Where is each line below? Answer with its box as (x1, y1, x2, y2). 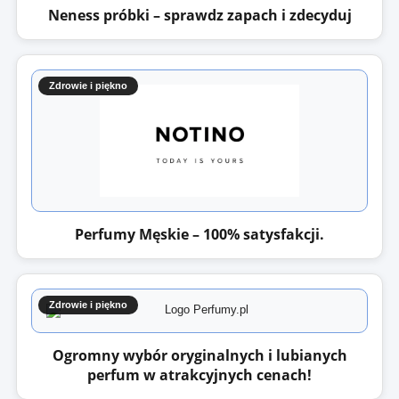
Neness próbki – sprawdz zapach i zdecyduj (47, 5, 352, 25)
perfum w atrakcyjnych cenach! (87, 365, 312, 385)
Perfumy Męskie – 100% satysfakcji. (75, 224, 324, 244)
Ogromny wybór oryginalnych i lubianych (52, 346, 347, 365)
